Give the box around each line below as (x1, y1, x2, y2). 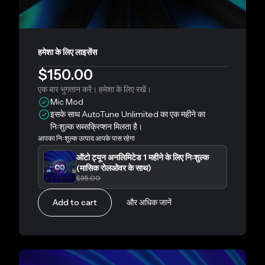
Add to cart (53, 197, 97, 208)
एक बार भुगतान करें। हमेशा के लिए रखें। (38, 84, 151, 95)
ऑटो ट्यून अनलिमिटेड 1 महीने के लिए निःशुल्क (76, 151, 209, 163)
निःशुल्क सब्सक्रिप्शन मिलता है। (50, 121, 143, 132)
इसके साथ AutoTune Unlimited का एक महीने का (50, 109, 205, 120)
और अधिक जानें (127, 197, 172, 208)
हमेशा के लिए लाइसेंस (38, 47, 97, 58)
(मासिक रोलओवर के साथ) (76, 162, 151, 173)
